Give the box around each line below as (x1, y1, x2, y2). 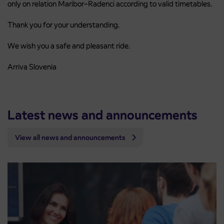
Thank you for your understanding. (7, 20, 119, 30)
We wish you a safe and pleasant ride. (7, 41, 130, 51)
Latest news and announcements (7, 107, 197, 123)
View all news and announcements (15, 133, 126, 142)
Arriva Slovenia (7, 62, 56, 72)
